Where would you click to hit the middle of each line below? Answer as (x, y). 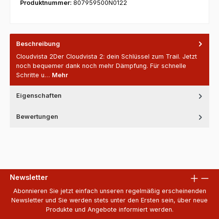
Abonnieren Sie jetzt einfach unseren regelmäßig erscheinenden (109, 191)
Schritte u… (34, 75)
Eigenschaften (39, 96)
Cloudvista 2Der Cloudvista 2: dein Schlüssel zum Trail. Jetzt (107, 57)
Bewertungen (37, 117)
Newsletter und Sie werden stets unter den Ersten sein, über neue (109, 200)
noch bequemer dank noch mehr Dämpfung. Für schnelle (101, 66)
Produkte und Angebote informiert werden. (109, 210)
